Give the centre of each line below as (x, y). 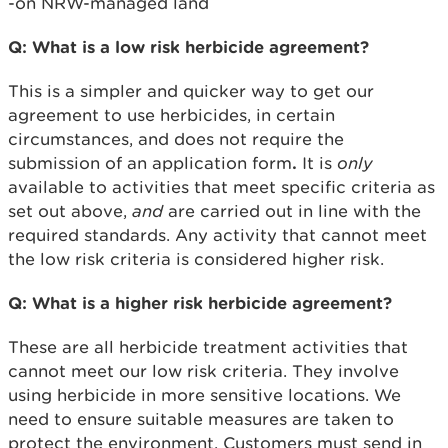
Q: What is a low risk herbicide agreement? (188, 46)
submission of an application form (150, 163)
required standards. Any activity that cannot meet (217, 235)
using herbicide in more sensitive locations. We (204, 395)
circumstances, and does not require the (176, 139)
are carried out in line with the (294, 211)
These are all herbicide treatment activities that (208, 347)
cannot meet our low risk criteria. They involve (203, 371)
